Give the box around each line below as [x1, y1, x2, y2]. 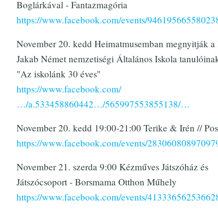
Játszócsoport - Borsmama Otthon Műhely [16, 175, 177, 188]
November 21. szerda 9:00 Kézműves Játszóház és [16, 160, 208, 173]
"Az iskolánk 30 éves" [16, 68, 101, 80]
